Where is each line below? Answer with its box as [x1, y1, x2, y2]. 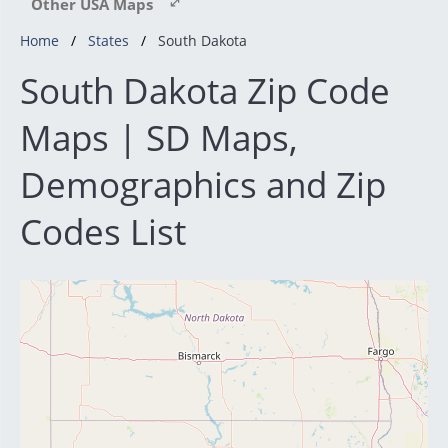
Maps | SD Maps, [20, 114, 298, 162]
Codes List [20, 208, 186, 256]
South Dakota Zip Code [20, 67, 390, 115]
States [88, 31, 129, 51]
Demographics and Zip [20, 161, 386, 209]
